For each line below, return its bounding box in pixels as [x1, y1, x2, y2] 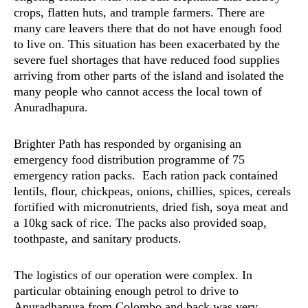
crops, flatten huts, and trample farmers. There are [14, 5, 265, 19]
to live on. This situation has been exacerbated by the [14, 37, 280, 51]
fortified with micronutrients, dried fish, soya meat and [14, 200, 288, 214]
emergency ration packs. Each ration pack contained [14, 168, 278, 182]
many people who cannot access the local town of [14, 85, 262, 98]
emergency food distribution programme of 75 [14, 153, 245, 166]
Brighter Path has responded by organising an [14, 137, 241, 151]
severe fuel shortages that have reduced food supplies [14, 53, 280, 67]
